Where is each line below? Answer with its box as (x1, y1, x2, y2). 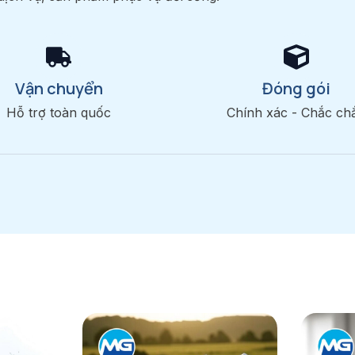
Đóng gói (262, 78, 330, 100)
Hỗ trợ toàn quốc (6, 105, 111, 121)
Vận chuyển (14, 78, 103, 100)
